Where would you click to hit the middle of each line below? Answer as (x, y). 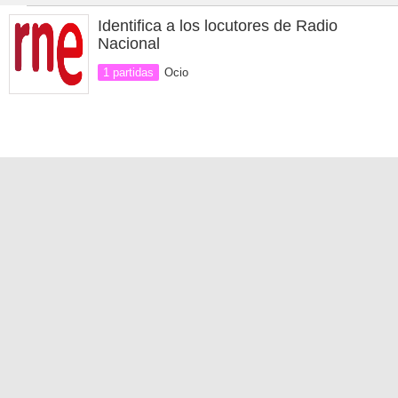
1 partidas (128, 72)
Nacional (129, 44)
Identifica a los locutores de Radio (218, 26)
